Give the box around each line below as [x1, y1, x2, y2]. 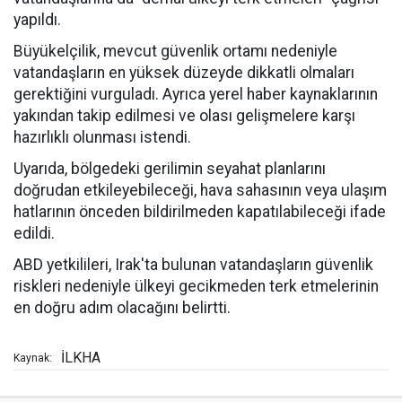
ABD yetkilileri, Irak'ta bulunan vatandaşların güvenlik [13, 256, 373, 274]
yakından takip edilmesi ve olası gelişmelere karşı [13, 107, 355, 125]
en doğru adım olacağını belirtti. [13, 299, 231, 317]
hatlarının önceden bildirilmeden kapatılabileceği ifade [13, 203, 386, 221]
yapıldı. [13, 11, 61, 29]
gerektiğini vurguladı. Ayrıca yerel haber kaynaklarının [13, 85, 378, 103]
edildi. [13, 224, 55, 242]
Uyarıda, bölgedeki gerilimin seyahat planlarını [13, 160, 326, 178]
